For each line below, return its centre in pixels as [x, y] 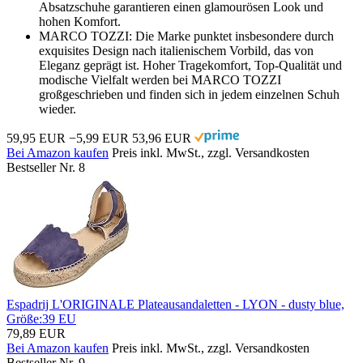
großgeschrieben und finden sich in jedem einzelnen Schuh [189, 94]
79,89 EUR [36, 333]
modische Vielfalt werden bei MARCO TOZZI [160, 79]
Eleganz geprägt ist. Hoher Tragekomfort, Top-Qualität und [190, 65]
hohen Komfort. [80, 21]
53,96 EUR [162, 138]
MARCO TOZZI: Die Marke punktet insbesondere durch [186, 36]
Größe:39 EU [41, 318]
